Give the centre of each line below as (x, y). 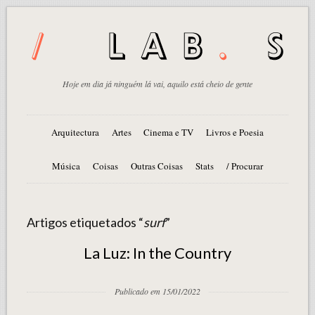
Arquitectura (75, 132)
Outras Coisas (157, 166)
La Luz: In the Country (157, 252)
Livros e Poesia (235, 132)
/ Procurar (244, 166)
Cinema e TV (169, 132)
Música (66, 166)
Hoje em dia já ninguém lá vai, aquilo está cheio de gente (157, 83)
